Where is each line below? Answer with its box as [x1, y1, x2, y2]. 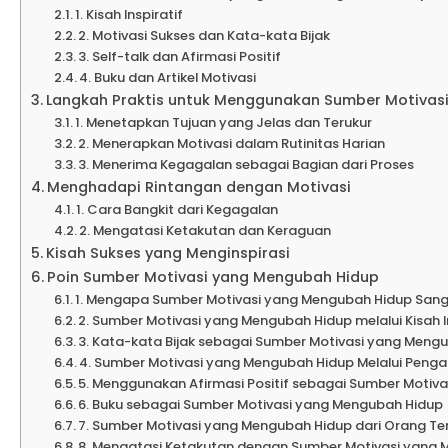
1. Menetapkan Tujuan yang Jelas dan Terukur [75, 113, 373, 133]
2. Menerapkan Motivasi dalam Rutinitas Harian [78, 134, 386, 154]
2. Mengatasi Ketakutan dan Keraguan [79, 221, 332, 241]
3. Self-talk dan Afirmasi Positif [78, 47, 282, 67]
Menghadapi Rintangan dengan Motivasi [46, 177, 351, 198]
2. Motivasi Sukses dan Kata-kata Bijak [78, 26, 331, 46]
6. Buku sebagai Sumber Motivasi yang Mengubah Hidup [78, 395, 444, 415]
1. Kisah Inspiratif [75, 5, 184, 25]
